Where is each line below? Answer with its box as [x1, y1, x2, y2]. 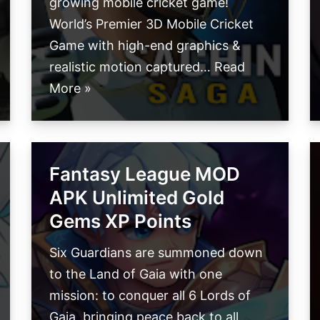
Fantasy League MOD [49, 163, 240, 186]
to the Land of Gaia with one [49, 266, 222, 282]
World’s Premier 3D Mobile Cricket [49, 16, 254, 32]
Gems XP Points [49, 210, 191, 233]
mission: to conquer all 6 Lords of [49, 288, 251, 304]
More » [49, 81, 91, 96]
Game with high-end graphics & [49, 38, 241, 54]
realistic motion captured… [49, 59, 214, 75]
